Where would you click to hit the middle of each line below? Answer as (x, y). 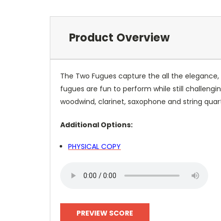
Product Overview (119, 37)
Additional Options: (96, 125)
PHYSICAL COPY (95, 146)
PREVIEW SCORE (105, 213)
